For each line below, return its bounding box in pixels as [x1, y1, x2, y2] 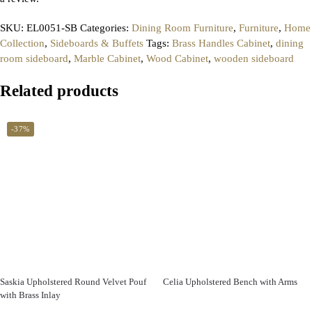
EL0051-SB [26, 22, 77, 33]
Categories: [80, 22, 132, 33]
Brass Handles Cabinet [172, 38, 270, 49]
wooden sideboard [214, 53, 294, 64]
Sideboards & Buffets [50, 38, 143, 49]
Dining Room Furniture [132, 22, 233, 33]
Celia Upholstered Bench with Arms [163, 276, 297, 288]
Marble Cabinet [74, 53, 141, 64]
